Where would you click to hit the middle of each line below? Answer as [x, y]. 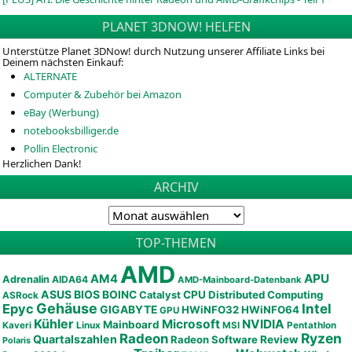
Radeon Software [214, 340]
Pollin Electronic [60, 149]
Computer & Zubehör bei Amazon [103, 95]
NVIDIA [263, 324]
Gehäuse [67, 309]
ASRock [20, 296]
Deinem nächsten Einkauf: [63, 62]
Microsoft [191, 324]
